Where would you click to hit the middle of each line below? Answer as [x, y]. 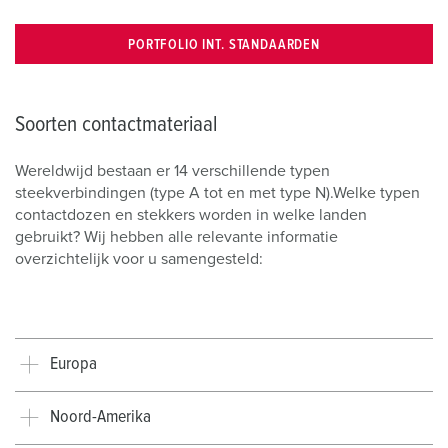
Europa [73, 364]
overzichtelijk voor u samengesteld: [139, 259]
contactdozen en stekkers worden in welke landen [191, 215]
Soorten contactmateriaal [116, 125]
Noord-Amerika [100, 417]
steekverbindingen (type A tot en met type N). [174, 193]
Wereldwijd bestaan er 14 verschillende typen [172, 171]
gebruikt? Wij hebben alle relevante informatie [176, 237]
